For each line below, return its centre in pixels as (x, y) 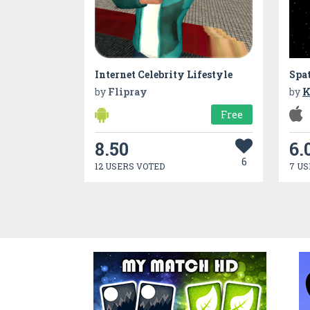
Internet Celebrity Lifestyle (164, 75)
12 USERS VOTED (130, 166)
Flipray (128, 92)
